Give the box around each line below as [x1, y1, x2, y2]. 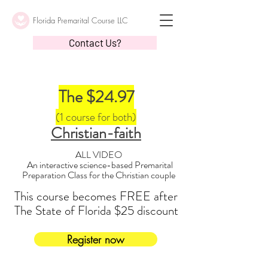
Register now [67, 232, 124, 246]
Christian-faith [51, 122, 141, 144]
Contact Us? [68, 36, 121, 48]
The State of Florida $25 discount [14, 202, 178, 220]
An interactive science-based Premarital [25, 158, 173, 172]
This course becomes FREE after [14, 187, 178, 205]
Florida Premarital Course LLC [33, 15, 128, 26]
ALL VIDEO [75, 148, 122, 162]
